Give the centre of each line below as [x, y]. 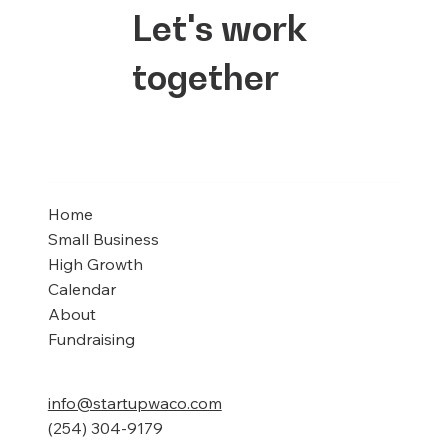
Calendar [81, 289]
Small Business [103, 239]
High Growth [95, 264]
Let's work [219, 28]
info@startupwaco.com [134, 403]
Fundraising [91, 339]
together [205, 77]
